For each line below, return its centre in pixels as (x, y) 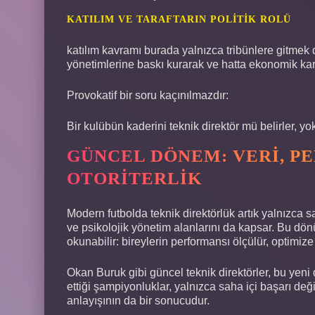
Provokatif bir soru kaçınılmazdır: (148, 95)
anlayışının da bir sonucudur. (138, 300)
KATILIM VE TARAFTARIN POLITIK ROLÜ (179, 19)
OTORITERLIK (134, 178)
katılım (83, 50)
